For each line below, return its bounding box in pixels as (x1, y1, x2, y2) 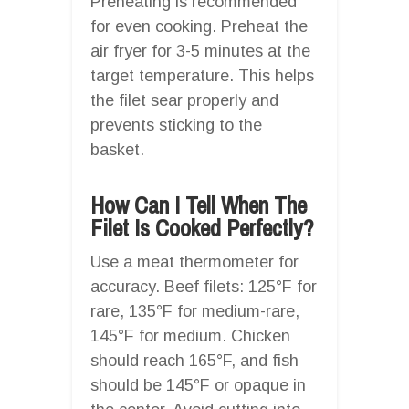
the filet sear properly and (90, 90, 278, 110)
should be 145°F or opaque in (90, 375, 306, 394)
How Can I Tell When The (90, 189, 307, 221)
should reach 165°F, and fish (90, 351, 299, 370)
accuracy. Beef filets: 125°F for (90, 277, 317, 296)
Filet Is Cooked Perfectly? (90, 212, 314, 244)
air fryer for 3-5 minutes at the (90, 41, 310, 60)
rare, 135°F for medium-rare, (90, 301, 299, 320)
